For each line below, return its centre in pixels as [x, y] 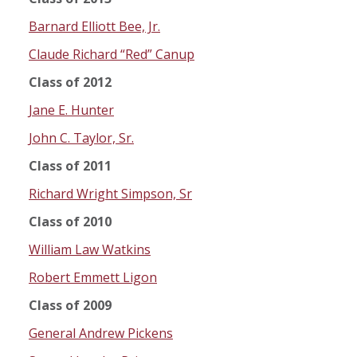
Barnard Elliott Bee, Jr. [94, 27]
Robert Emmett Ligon [93, 278]
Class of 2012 [70, 82]
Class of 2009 [70, 306]
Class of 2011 [70, 166]
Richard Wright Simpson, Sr [110, 194]
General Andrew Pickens [101, 333]
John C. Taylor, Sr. [81, 138]
